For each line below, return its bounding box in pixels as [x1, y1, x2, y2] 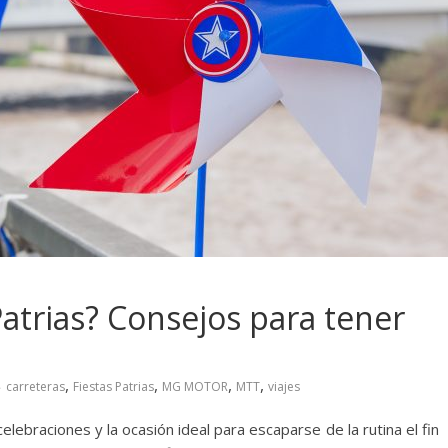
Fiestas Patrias [73, 378, 154, 396]
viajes [268, 378, 300, 396]
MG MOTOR [162, 378, 228, 396]
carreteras [6, 378, 65, 396]
